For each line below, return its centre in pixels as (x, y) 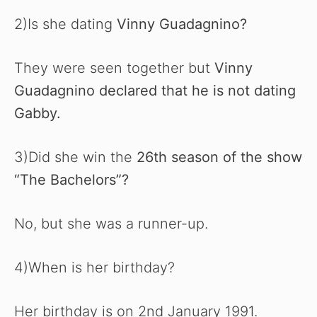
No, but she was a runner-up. (111, 224)
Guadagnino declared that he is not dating (155, 91)
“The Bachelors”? (71, 180)
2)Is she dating (65, 24)
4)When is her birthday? (94, 268)
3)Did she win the (75, 157)
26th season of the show (219, 157)
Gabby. (38, 114)
